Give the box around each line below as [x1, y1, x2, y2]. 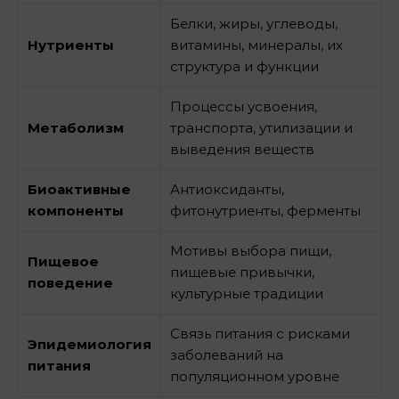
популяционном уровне [170, 368, 339, 386]
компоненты [28, 202, 124, 220]
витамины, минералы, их [170, 37, 343, 54]
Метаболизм [28, 119, 124, 137]
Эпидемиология [28, 336, 151, 354]
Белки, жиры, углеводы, [170, 15, 338, 33]
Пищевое [28, 253, 99, 271]
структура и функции [170, 58, 319, 76]
